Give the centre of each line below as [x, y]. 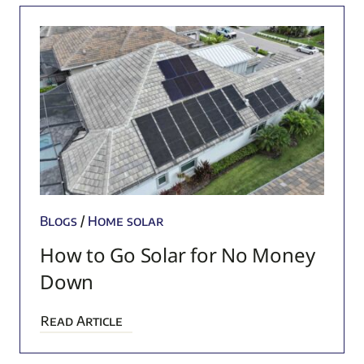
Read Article [81, 321]
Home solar [126, 221]
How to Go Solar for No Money [177, 255]
